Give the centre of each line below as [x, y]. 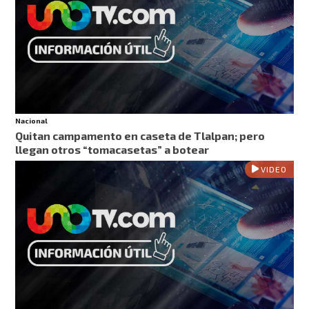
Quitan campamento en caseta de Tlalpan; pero [140, 136]
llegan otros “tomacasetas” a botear [112, 150]
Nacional [32, 121]
